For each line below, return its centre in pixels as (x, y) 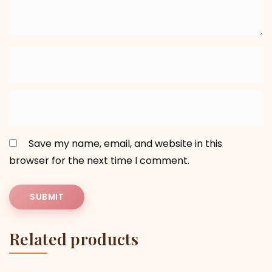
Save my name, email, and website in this (125, 143)
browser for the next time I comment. (99, 160)
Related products (74, 238)
